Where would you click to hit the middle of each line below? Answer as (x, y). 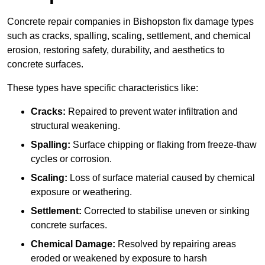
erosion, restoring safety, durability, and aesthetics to (116, 50)
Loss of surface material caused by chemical (161, 178)
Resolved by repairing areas (176, 244)
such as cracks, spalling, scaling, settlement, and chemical (129, 36)
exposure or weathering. (81, 192)
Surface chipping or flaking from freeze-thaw (164, 145)
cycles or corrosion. (71, 159)
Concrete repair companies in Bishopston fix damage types (130, 22)
